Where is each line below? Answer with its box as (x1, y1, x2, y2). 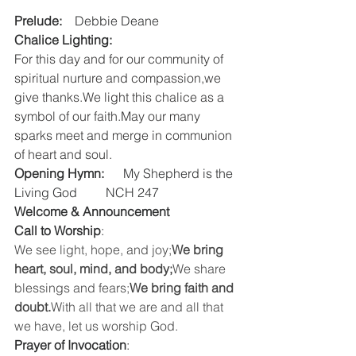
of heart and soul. (14, 146, 112, 162)
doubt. (14, 299, 51, 315)
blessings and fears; (14, 280, 130, 296)
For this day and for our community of (14, 51, 226, 67)
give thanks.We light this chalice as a (14, 89, 227, 105)
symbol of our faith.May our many (14, 108, 203, 124)
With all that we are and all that (51, 299, 226, 315)
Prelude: (14, 13, 62, 29)
